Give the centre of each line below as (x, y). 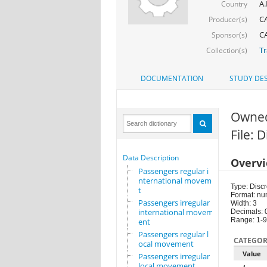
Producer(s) (228, 19)
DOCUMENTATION (172, 79)
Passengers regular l (173, 235)
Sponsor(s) (229, 35)
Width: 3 (243, 204)
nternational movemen (179, 181)
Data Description (150, 158)
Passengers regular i (173, 171)
